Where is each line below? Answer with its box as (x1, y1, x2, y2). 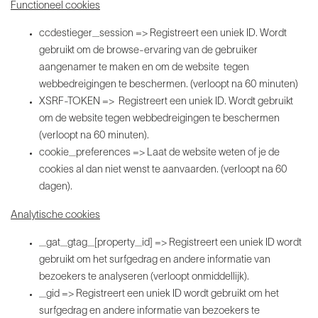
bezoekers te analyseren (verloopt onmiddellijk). (39, 273, 249, 283)
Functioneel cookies (11, 1, 100, 11)
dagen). (39, 182, 72, 192)
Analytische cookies (11, 211, 100, 221)
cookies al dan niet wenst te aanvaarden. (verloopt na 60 (39, 165, 287, 175)
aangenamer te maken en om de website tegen (39, 63, 249, 73)
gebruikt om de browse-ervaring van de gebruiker (39, 46, 258, 56)
